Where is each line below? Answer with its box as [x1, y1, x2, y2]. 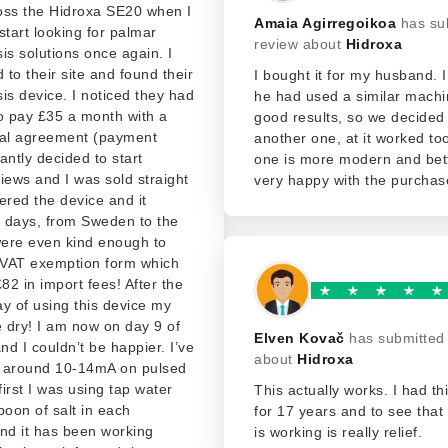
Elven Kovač [254, 330, 345, 346]
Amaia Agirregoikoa [254, 15, 396, 31]
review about [254, 36, 346, 52]
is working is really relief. [254, 424, 422, 440]
